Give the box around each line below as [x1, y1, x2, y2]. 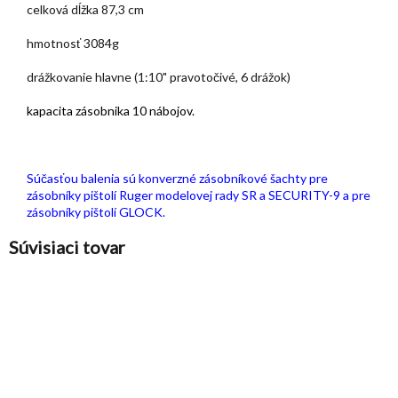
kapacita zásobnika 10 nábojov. [27, 103, 195, 119]
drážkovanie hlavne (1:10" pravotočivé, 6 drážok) [27, 69, 291, 85]
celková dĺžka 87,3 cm [27, 2, 144, 18]
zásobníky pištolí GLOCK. [27, 204, 165, 220]
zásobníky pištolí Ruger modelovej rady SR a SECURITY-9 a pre [27, 187, 370, 203]
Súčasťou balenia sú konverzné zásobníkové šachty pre [27, 171, 328, 187]
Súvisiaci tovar [9, 236, 125, 259]
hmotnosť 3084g [27, 36, 119, 52]
